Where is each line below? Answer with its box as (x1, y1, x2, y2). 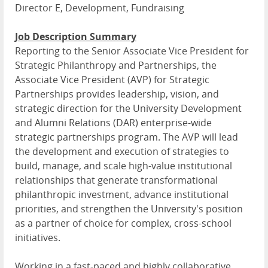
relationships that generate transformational (15, 173, 218, 187)
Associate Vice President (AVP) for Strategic (15, 73, 209, 87)
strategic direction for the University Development (15, 102, 242, 115)
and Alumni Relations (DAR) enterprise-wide (15, 116, 212, 130)
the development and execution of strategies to (15, 145, 229, 159)
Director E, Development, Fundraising (15, 1, 184, 15)
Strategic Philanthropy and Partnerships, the (15, 59, 217, 72)
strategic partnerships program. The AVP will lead (15, 130, 238, 144)
